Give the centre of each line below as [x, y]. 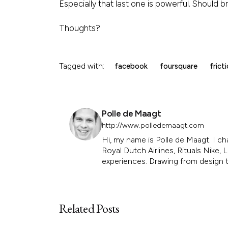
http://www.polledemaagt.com [153, 125]
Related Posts [89, 208]
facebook [131, 66]
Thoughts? [80, 28]
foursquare [179, 66]
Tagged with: [82, 66]
